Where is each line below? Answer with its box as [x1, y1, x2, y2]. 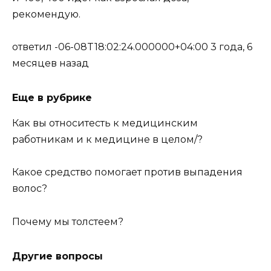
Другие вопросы [12, 250, 103, 262]
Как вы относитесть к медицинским [12, 117, 198, 129]
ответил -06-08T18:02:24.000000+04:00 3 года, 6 [12, 41, 252, 53]
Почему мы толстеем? [12, 215, 123, 227]
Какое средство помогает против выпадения [12, 166, 243, 178]
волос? [12, 183, 47, 195]
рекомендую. [12, 8, 80, 21]
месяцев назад [12, 57, 89, 70]
